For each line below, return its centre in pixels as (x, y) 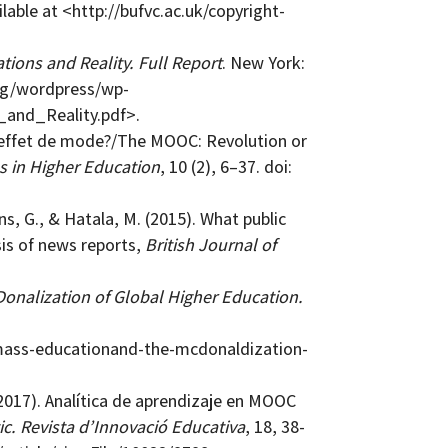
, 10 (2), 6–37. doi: (225, 167)
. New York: (263, 63)
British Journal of (210, 245)
